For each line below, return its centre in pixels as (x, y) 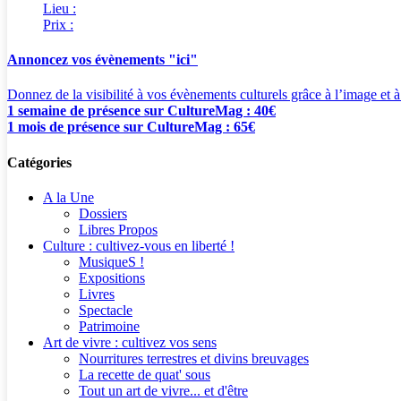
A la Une (68, 197)
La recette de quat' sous (145, 374)
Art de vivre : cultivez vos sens (130, 342)
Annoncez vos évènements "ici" (102, 59)
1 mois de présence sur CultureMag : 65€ (131, 127)
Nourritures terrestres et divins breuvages (194, 358)
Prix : (58, 24)
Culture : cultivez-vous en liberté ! (139, 245)
